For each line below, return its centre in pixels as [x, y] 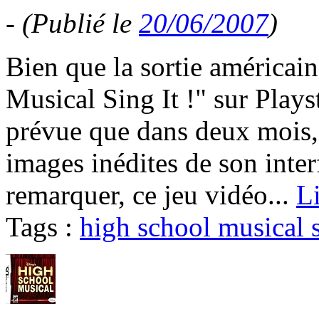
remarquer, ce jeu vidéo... [151, 195]
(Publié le [80, 23]
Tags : [43, 227]
